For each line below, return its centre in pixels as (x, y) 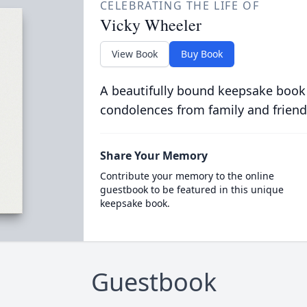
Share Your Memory (153, 156)
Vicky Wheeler (150, 25)
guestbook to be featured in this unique (192, 189)
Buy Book (201, 54)
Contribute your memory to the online (187, 176)
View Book (134, 54)
